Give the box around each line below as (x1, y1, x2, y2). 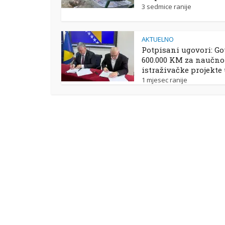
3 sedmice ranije (142, 2, 191, 11)
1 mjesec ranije (142, 75, 187, 84)
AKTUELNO (142, 35, 174, 44)
